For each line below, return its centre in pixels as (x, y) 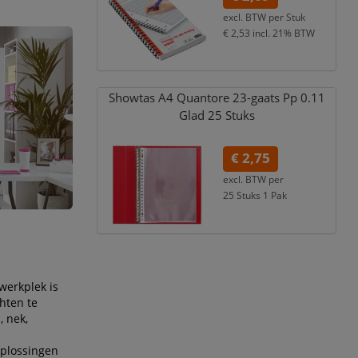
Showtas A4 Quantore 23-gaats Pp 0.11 (217, 98)
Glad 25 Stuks (217, 116)
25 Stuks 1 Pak (255, 195)
